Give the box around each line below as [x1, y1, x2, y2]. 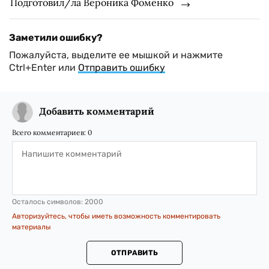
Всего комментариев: [12, 128, 88, 138]
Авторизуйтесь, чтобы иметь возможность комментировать [12, 212, 220, 221]
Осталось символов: [12, 198, 85, 207]
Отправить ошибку [78, 62, 165, 74]
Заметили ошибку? [9, 32, 103, 44]
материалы [12, 223, 51, 232]
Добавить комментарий [39, 105, 154, 118]
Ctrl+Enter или [9, 62, 78, 74]
